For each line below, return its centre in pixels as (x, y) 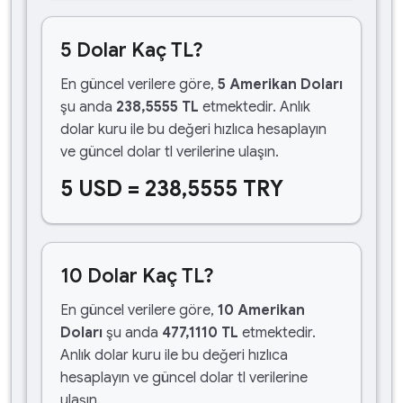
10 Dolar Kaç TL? (137, 276)
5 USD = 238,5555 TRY (172, 189)
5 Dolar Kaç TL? (132, 50)
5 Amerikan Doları (280, 85)
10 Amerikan (261, 310)
